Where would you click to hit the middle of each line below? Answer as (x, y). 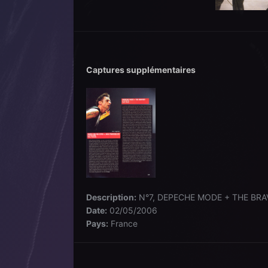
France (123, 223)
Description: (111, 197)
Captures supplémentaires (141, 70)
